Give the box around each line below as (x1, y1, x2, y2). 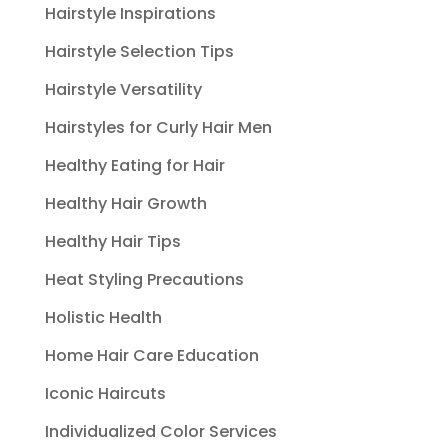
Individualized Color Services (44, 420, 277, 443)
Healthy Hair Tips (44, 230, 181, 253)
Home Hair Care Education (44, 344, 259, 367)
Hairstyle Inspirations (44, 2, 216, 25)
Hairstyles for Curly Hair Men (44, 116, 272, 139)
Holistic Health (44, 306, 162, 329)
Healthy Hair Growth (44, 192, 207, 215)
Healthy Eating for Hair (44, 154, 225, 177)
